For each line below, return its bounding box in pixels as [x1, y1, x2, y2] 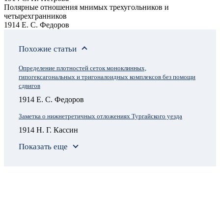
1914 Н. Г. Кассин [19, 125, 78, 134]
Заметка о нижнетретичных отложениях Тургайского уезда [19, 112, 182, 120]
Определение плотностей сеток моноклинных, [19, 64, 146, 72]
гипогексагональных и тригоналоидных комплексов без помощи [19, 73, 195, 81]
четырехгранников [4, 12, 67, 21]
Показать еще [19, 141, 68, 151]
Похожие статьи [19, 44, 77, 54]
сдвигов [19, 82, 40, 90]
